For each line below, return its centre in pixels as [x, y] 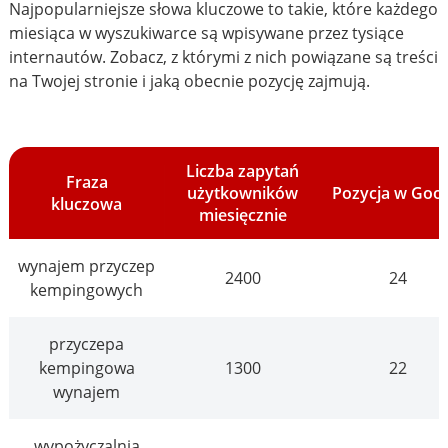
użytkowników [243, 193]
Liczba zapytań [243, 171]
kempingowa [87, 368]
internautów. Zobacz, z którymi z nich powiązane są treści [223, 57]
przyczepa [87, 344]
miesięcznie [243, 215]
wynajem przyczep [87, 266]
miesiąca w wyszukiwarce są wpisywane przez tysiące [206, 33]
